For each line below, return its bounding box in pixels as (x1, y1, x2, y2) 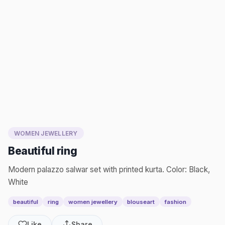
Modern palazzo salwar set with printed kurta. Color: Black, (8, 165, 210, 175)
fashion (164, 198, 187, 205)
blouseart (127, 198, 155, 205)
